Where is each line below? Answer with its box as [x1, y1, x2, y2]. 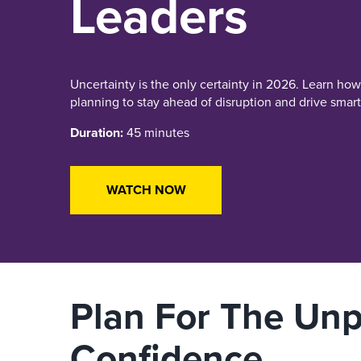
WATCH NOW [106, 180, 186, 199]
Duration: [70, 123, 123, 142]
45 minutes [123, 123, 189, 142]
